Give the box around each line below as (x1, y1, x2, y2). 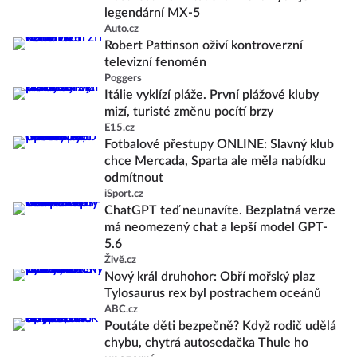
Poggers (104, 73, 142, 84)
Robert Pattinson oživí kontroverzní (104, 39, 303, 52)
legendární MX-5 (104, 6, 200, 19)
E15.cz (104, 123, 135, 133)
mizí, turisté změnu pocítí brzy (104, 105, 273, 118)
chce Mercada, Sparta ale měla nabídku (104, 155, 326, 167)
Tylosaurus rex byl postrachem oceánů (104, 287, 321, 300)
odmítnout (104, 171, 163, 184)
